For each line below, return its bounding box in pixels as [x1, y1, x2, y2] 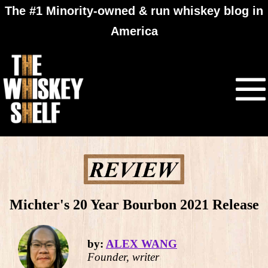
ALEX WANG [106, 237, 177, 251]
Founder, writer [87, 251, 159, 264]
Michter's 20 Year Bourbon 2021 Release [9, 196, 259, 212]
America [110, 25, 158, 38]
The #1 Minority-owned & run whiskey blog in [5, 4, 263, 17]
